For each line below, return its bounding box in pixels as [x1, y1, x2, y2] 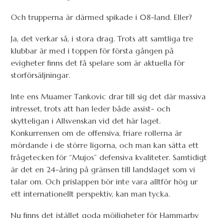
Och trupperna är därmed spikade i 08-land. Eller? [11, 12, 192, 22]
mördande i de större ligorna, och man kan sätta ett [11, 140, 199, 150]
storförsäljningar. [11, 70, 71, 80]
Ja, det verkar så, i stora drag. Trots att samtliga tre [11, 33, 194, 43]
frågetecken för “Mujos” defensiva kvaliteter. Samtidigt [11, 152, 207, 163]
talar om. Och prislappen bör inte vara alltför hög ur [11, 177, 198, 187]
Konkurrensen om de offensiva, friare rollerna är [11, 128, 182, 138]
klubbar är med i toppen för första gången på [11, 45, 174, 55]
